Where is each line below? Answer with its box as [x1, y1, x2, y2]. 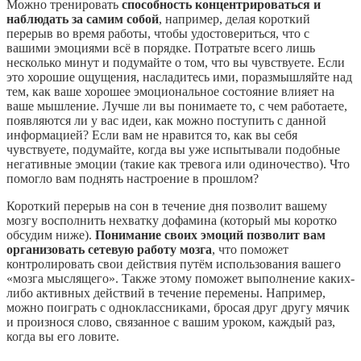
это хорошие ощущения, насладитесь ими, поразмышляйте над [6, 70, 352, 85]
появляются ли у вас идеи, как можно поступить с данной [6, 114, 326, 128]
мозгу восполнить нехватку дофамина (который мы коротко [6, 214, 337, 228]
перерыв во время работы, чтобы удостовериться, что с [6, 27, 309, 41]
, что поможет [212, 243, 288, 257]
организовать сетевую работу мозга [6, 243, 212, 257]
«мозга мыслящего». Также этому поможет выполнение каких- [6, 272, 355, 286]
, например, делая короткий [159, 12, 310, 27]
